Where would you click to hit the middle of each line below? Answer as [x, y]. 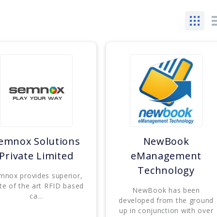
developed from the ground [166, 201]
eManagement [166, 156]
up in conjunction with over [166, 211]
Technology [166, 170]
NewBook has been [166, 190]
